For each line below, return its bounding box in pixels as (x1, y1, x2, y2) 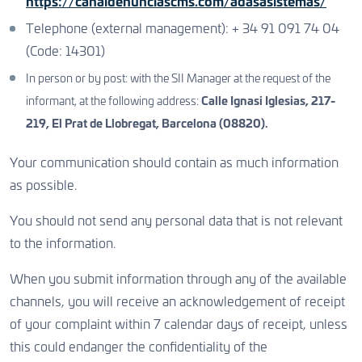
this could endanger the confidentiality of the (10, 341, 267, 354)
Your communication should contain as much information (10, 157, 339, 170)
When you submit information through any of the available (10, 273, 347, 286)
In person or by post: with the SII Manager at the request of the (26, 74, 330, 85)
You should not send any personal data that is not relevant (10, 215, 343, 228)
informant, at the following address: (26, 96, 201, 107)
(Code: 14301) (26, 45, 105, 58)
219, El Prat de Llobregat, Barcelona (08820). (26, 119, 268, 130)
